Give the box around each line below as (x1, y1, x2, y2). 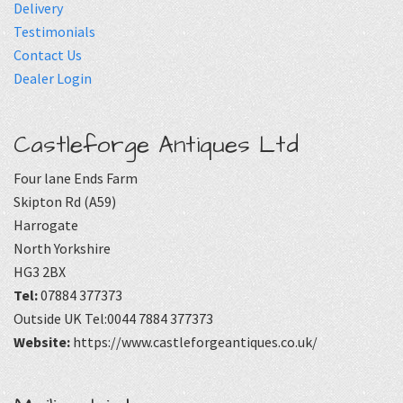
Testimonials (13, 22, 95, 40)
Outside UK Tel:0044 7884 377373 (13, 309, 213, 328)
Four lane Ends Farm (13, 169, 138, 188)
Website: (13, 333, 70, 352)
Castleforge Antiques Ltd (13, 128, 299, 161)
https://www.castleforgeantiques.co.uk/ (70, 333, 318, 352)
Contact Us (13, 45, 82, 64)
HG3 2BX (13, 263, 66, 282)
